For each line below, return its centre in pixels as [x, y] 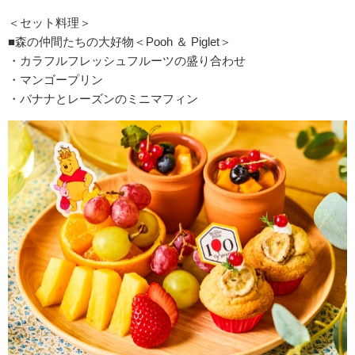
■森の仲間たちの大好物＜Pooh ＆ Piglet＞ [120, 41]
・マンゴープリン [55, 79]
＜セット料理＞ [50, 22]
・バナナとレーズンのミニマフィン [103, 98]
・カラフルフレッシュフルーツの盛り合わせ [127, 60]
